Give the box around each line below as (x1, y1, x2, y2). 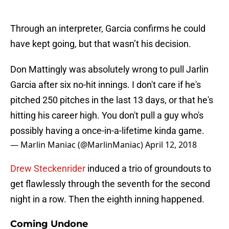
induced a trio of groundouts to (85, 163, 211, 174)
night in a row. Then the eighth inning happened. (10, 194, 204, 205)
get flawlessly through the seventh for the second (10, 178, 210, 190)
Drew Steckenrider (10, 163, 85, 174)
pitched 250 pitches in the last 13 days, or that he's (10, 95, 213, 106)
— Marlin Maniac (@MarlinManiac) (10, 139, 145, 151)
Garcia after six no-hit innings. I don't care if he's (10, 79, 201, 90)
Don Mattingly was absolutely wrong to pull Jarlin (10, 64, 209, 75)
